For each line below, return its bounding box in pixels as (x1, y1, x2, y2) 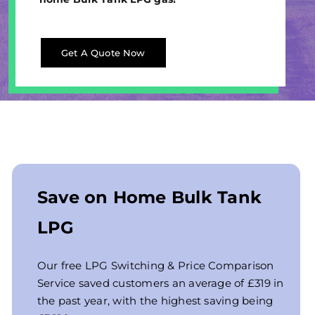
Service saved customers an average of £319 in (37, 276, 284, 290)
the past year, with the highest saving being (37, 293, 274, 307)
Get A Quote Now (60, 46, 146, 58)
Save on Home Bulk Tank (37, 186, 262, 207)
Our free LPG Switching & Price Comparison (37, 258, 274, 272)
